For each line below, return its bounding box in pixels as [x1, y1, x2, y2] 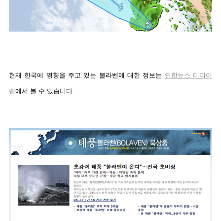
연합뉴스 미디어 [164, 72, 213, 79]
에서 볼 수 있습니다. [15, 87, 74, 95]
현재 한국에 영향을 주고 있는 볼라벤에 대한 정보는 [9, 72, 165, 79]
